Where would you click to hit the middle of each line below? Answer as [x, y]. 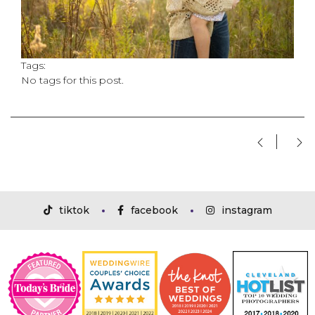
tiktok [74, 210]
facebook [154, 210]
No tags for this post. [72, 81]
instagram [246, 210]
